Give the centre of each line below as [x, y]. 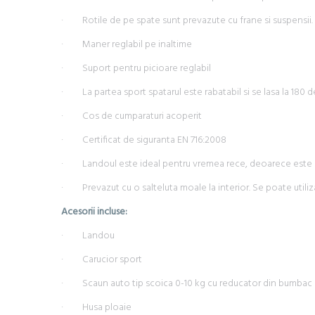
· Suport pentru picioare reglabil [136, 69]
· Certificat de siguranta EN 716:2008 [144, 140]
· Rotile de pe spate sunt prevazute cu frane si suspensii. [187, 21]
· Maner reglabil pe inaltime [127, 45]
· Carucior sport [102, 260]
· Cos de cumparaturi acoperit [131, 116]
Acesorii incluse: [94, 212]
